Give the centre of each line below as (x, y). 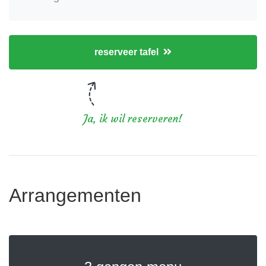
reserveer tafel (126, 52)
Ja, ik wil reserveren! (133, 119)
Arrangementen (75, 196)
